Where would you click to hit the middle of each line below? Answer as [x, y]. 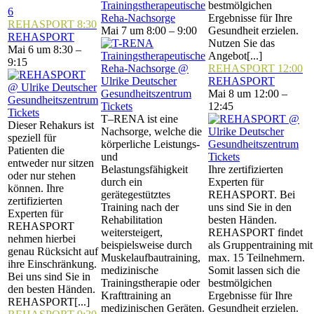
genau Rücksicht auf [53, 251]
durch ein [122, 182]
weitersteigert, [132, 232]
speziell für [32, 138]
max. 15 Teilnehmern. [257, 258]
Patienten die [36, 150]
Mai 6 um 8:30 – [45, 49]
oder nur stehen [42, 176]
